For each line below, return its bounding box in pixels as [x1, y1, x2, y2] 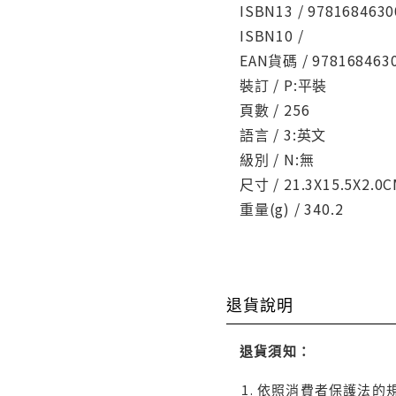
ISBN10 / [240, 24, 304, 46]
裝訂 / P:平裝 [240, 73, 328, 95]
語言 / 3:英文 [240, 123, 327, 145]
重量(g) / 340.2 [240, 197, 344, 219]
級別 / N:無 [240, 148, 315, 170]
